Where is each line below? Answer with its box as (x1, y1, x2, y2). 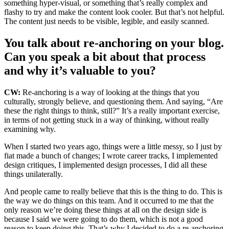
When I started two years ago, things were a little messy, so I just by (4, 142, 222, 151)
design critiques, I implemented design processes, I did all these (4, 161, 207, 170)
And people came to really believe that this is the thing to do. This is (4, 187, 222, 196)
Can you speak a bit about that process (4, 50, 205, 64)
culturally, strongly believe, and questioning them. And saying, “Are (4, 97, 223, 106)
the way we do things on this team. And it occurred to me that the (4, 196, 214, 205)
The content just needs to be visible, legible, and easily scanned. (4, 17, 209, 26)
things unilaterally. (4, 170, 63, 179)
